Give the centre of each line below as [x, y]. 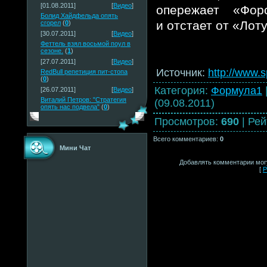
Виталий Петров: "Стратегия [83, 100]
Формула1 [237, 90]
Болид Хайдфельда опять [79, 15]
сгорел [51, 23]
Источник [179, 72]
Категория [180, 90]
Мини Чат [75, 148]
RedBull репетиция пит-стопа [84, 72]
